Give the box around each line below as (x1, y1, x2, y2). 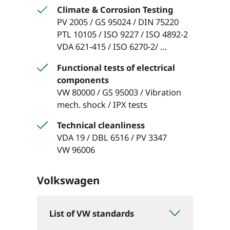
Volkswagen (37, 172, 100, 187)
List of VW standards (49, 207, 134, 219)
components (57, 73, 109, 86)
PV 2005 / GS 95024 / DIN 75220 (57, 16, 179, 28)
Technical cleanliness (57, 119, 145, 131)
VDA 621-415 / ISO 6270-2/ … (57, 41, 167, 53)
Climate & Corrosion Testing (57, 4, 174, 16)
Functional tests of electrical (57, 61, 176, 73)
